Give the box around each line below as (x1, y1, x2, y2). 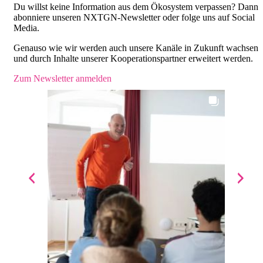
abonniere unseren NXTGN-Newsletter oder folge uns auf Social (14, 12, 255, 22)
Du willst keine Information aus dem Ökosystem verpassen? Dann (14, 1, 258, 12)
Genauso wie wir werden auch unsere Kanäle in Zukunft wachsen (14, 42, 258, 53)
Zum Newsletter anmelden (14, 73, 112, 83)
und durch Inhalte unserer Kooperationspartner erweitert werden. (14, 53, 253, 63)
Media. (14, 22, 39, 33)
